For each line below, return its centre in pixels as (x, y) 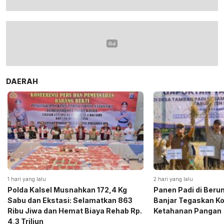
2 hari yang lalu (173, 179)
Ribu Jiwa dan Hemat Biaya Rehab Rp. (75, 211)
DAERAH (22, 81)
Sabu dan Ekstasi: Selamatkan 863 (70, 200)
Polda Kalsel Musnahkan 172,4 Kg (67, 190)
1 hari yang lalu (27, 179)
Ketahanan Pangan (187, 211)
